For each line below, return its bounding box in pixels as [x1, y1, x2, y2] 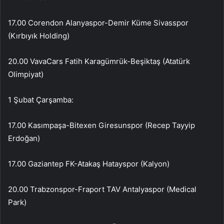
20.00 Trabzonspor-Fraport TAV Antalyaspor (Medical [8, 184, 196, 194]
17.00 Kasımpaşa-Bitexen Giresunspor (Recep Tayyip [8, 120, 195, 130]
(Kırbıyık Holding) [8, 30, 69, 40]
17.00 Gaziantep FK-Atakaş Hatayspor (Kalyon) [8, 158, 169, 168]
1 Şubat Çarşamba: [8, 94, 73, 104]
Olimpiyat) [8, 69, 43, 79]
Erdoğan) [8, 133, 40, 143]
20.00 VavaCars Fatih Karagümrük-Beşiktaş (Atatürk [8, 56, 190, 66]
